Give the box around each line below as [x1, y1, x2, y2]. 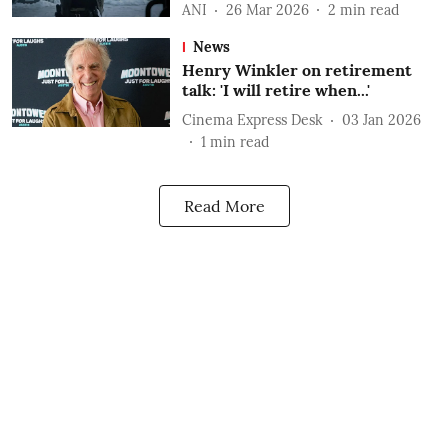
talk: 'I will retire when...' [181, 80, 370, 100]
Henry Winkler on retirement [181, 60, 412, 80]
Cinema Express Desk [181, 110, 323, 129]
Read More [183, 196, 265, 216]
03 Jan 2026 [341, 110, 421, 129]
